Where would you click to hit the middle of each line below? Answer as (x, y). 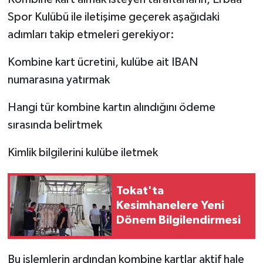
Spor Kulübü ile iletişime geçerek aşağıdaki (113, 17)
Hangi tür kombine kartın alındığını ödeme (111, 107)
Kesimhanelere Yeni (170, 206)
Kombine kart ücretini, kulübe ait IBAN (102, 62)
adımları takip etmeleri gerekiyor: (91, 34)
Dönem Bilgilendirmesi (178, 220)
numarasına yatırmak (58, 80)
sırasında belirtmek (55, 125)
